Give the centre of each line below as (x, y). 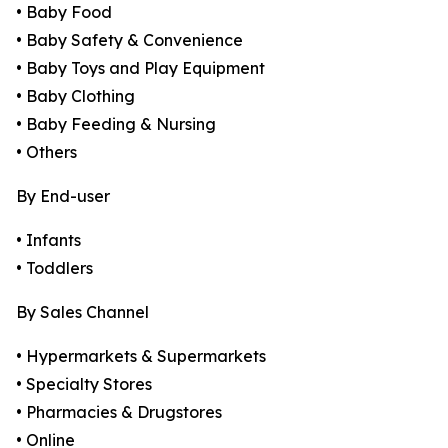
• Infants (48, 240)
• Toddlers (54, 268)
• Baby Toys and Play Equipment (140, 68)
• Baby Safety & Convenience (129, 40)
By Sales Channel (82, 312)
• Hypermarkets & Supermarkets (141, 356)
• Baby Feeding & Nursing (116, 124)
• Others (46, 152)
